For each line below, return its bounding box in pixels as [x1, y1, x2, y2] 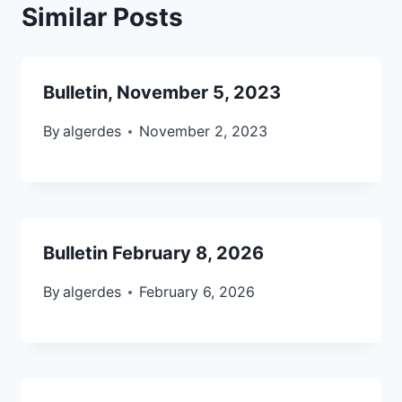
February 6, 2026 [139, 283, 256, 301]
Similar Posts [22, 2, 183, 32]
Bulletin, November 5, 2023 [43, 82, 281, 103]
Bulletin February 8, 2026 [43, 242, 264, 264]
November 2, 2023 [139, 122, 268, 140]
